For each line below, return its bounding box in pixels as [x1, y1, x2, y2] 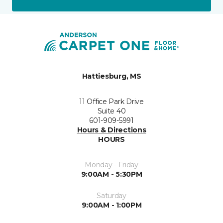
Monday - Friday [85, 160, 138, 169]
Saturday [97, 191, 126, 200]
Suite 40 [97, 107, 126, 115]
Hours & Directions [77, 125, 146, 134]
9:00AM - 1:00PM [81, 201, 142, 210]
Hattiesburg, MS [82, 72, 141, 81]
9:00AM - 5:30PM [81, 170, 142, 179]
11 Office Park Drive [79, 97, 144, 106]
